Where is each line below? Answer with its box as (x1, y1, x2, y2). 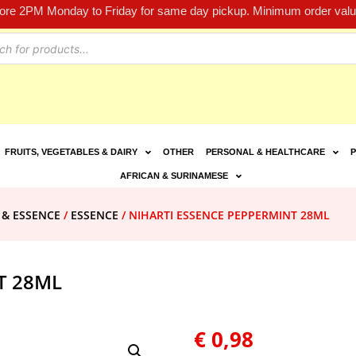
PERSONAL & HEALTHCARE (205, 147, 325, 157)
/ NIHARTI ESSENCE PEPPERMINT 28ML (118, 207, 330, 223)
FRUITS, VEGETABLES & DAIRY (4, 147, 137, 157)
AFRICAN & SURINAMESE (120, 171, 229, 181)
